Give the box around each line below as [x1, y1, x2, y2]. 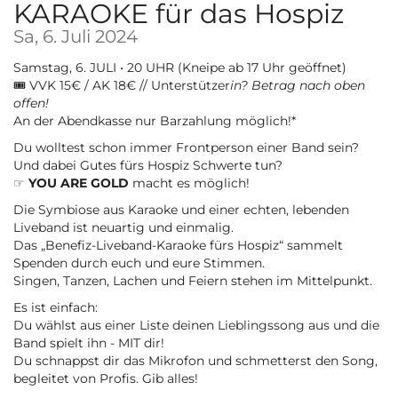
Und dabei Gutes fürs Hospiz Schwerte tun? [13, 157, 283, 174]
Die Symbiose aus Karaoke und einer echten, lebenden [13, 202, 349, 219]
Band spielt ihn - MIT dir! [13, 335, 164, 352]
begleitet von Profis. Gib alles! [13, 370, 198, 387]
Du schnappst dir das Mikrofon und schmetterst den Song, [13, 353, 378, 370]
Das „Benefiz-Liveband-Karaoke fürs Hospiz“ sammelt [13, 237, 343, 254]
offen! [13, 95, 49, 112]
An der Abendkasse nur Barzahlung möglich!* [13, 113, 296, 130]
